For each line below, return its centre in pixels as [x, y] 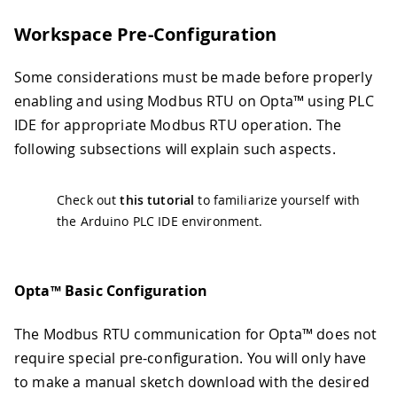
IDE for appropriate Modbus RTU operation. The [178, 125]
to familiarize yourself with [277, 200]
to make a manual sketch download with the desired [192, 381]
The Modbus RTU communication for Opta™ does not [196, 334]
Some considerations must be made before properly [193, 78]
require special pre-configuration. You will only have [191, 358]
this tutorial [157, 200]
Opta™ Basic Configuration [111, 291]
